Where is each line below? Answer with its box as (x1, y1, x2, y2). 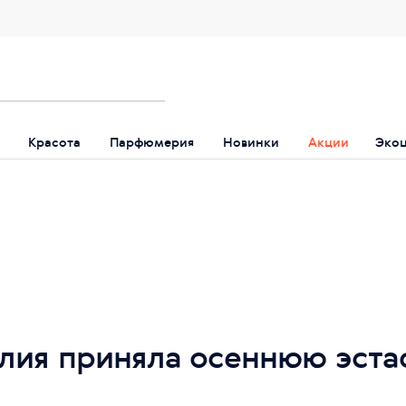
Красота (28, 133, 81, 150)
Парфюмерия (110, 133, 194, 150)
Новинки (223, 133, 279, 150)
